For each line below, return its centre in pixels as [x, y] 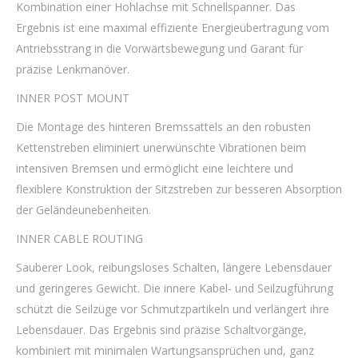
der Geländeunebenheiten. [84, 210]
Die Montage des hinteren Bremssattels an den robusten [163, 127]
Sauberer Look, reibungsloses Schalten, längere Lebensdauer [174, 268]
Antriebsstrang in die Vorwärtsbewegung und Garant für [159, 49]
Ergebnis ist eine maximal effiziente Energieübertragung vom [173, 28]
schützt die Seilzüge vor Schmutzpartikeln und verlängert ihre [173, 309]
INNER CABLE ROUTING [80, 239]
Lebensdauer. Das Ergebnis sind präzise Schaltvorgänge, [161, 330]
